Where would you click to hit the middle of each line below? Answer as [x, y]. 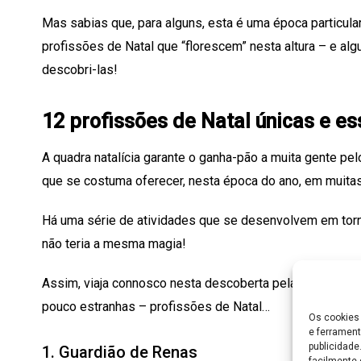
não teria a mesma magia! [114, 243]
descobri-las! [80, 69]
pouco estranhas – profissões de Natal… [156, 306]
